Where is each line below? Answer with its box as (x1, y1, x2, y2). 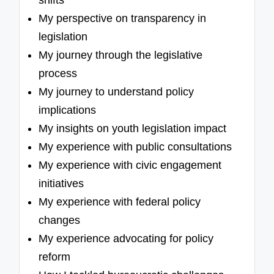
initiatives (39, 177, 84, 190)
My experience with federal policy (39, 196, 201, 209)
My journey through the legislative (39, 49, 203, 62)
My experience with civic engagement (39, 159, 222, 172)
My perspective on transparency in (39, 12, 207, 25)
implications (39, 104, 97, 117)
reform (39, 251, 71, 264)
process (39, 67, 78, 80)
